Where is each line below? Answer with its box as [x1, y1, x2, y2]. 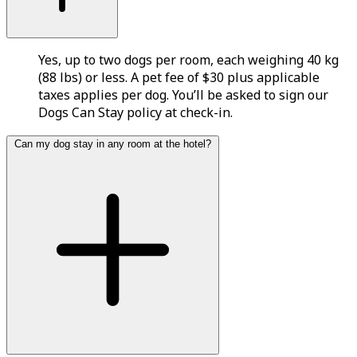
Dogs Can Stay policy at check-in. [38, 104, 233, 122]
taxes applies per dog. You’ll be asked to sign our [38, 86, 328, 104]
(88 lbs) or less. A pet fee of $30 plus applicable [38, 69, 320, 87]
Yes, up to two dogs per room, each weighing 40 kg [38, 51, 339, 69]
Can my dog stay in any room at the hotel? [14, 138, 211, 151]
